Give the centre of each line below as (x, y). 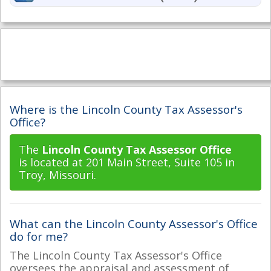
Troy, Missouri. (57, 175)
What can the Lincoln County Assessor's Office (134, 224)
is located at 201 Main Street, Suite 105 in (127, 162)
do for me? (39, 236)
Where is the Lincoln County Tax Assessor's (126, 109)
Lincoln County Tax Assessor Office (137, 149)
